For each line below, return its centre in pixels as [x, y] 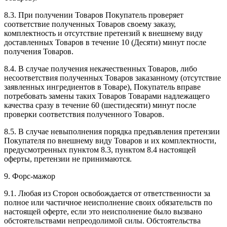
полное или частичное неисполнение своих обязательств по [108, 202]
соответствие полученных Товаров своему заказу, [90, 24]
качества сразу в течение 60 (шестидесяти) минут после [100, 105]
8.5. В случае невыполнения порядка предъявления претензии [112, 131]
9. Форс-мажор [30, 176]
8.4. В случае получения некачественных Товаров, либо [101, 68]
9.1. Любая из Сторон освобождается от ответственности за [107, 193]
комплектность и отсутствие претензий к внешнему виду [103, 33]
